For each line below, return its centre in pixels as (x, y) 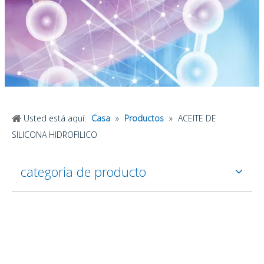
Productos (144, 118)
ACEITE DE (197, 118)
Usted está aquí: (55, 118)
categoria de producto (83, 171)
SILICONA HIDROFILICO (55, 135)
